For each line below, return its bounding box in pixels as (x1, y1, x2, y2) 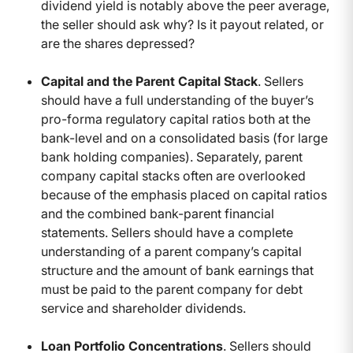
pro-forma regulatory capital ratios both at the (41, 111, 310, 128)
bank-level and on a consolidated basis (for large (41, 130, 328, 147)
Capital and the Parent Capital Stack (41, 73, 258, 90)
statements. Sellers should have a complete (41, 225, 293, 241)
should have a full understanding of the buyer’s (41, 92, 314, 109)
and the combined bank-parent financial (41, 206, 274, 222)
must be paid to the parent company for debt (41, 281, 303, 298)
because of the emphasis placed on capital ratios (41, 187, 327, 203)
